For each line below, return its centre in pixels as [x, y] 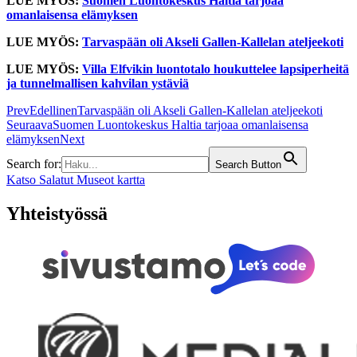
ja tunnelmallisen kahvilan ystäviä [98, 84]
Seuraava [29, 125]
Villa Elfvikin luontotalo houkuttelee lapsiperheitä [216, 69]
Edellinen [53, 111]
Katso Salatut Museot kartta [76, 180]
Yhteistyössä [57, 214]
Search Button [248, 165]
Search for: [34, 164]
